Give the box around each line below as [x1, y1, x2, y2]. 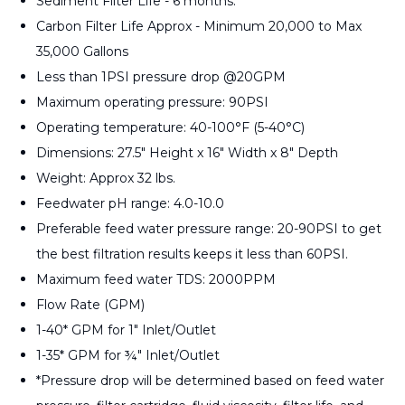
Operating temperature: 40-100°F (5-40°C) [36, 118, 305, 136]
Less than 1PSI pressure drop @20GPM [36, 68, 286, 85]
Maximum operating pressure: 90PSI [36, 93, 268, 110]
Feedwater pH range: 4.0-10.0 [36, 194, 224, 212]
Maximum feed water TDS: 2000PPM [36, 270, 276, 287]
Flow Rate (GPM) [36, 296, 145, 313]
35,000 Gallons [36, 42, 128, 60]
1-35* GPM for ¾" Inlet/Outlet [36, 346, 220, 363]
